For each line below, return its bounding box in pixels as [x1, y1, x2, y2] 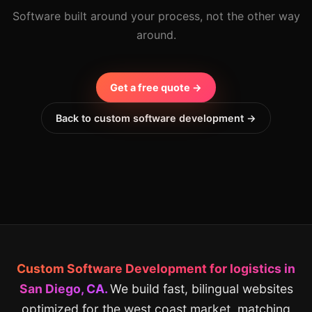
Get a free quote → [110, 81, 202, 93]
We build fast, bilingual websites [109, 281, 293, 296]
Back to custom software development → [56, 112, 256, 124]
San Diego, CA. [19, 281, 110, 296]
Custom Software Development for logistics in [17, 261, 295, 276]
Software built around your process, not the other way [12, 9, 300, 23]
